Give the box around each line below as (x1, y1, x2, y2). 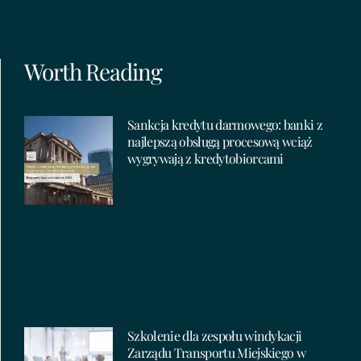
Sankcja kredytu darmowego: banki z (127, 115, 323, 133)
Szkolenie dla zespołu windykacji (127, 326, 302, 344)
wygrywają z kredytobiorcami (127, 149, 284, 167)
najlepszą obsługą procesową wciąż (127, 132, 313, 150)
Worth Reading (24, 56, 162, 87)
